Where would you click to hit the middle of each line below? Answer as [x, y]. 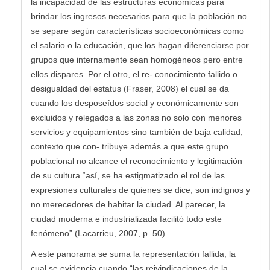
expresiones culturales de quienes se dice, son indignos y [140, 190]
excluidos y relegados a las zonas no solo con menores [136, 117]
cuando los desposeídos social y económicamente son [135, 103]
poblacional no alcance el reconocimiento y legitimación [137, 161]
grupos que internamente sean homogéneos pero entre [137, 59]
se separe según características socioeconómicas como [137, 30]
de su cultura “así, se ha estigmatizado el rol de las [128, 175]
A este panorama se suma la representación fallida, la [133, 253]
